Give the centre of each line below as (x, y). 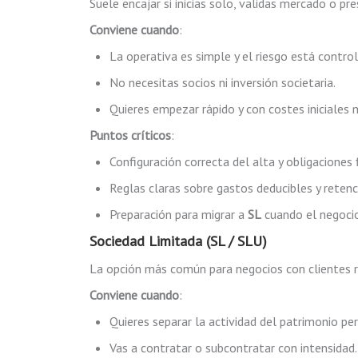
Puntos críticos (130, 135)
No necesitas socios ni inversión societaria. (223, 82)
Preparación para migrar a (179, 214)
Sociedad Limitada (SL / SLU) (178, 241)
